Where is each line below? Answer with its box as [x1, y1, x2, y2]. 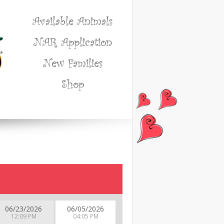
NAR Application [33, 33, 112, 49]
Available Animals [32, 12, 112, 28]
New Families [42, 54, 102, 70]
